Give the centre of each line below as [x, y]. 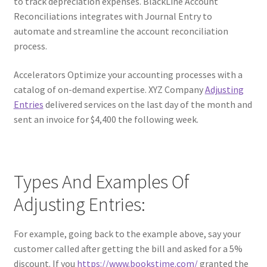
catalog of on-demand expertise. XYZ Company [109, 89]
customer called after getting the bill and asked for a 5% [128, 248]
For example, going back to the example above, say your [127, 233]
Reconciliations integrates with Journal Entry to [113, 16]
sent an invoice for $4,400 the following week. [106, 119]
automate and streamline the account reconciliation [121, 31]
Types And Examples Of [101, 182]
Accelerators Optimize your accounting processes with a [128, 74]
